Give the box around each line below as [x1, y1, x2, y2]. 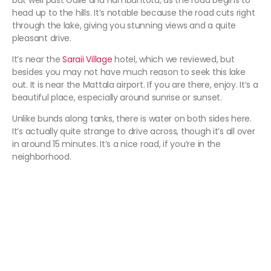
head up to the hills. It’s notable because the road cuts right [12, 7, 255, 19]
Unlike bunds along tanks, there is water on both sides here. [12, 113, 252, 125]
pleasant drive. [12, 32, 71, 45]
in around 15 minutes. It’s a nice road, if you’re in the [12, 138, 221, 151]
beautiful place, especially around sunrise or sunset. [12, 91, 222, 104]
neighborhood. [12, 151, 71, 163]
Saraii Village [62, 53, 113, 66]
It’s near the [12, 53, 63, 66]
